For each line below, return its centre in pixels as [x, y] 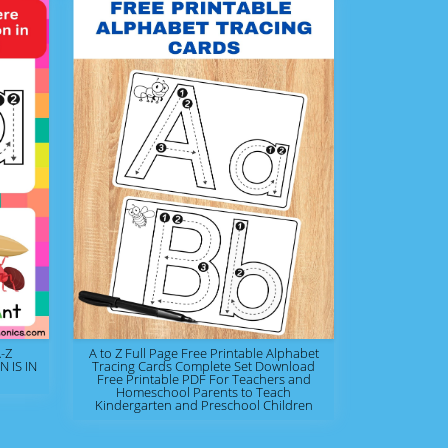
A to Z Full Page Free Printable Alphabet [203, 353]
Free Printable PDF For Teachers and [203, 379]
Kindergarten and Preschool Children [203, 405]
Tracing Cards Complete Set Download [203, 366]
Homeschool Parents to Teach [203, 392]
